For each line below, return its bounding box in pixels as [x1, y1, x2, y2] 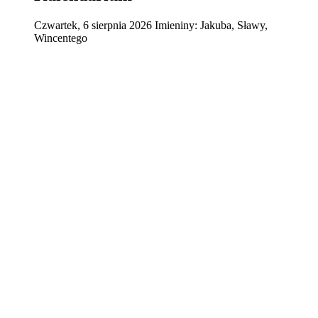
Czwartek [34, 19, 77, 32]
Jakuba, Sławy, [197, 19, 268, 32]
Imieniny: [155, 19, 197, 32]
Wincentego [34, 32, 87, 45]
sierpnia [92, 19, 126, 32]
